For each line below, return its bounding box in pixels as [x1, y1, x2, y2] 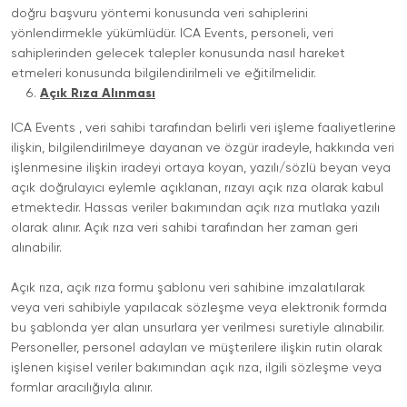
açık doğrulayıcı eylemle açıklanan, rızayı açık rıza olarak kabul [11, 182, 383, 194]
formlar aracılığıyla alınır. [11, 382, 153, 394]
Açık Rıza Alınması [40, 87, 155, 100]
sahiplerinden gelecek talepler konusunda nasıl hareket [11, 47, 345, 60]
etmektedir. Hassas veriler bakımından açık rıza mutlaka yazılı [11, 202, 380, 214]
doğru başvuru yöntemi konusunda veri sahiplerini [11, 7, 308, 20]
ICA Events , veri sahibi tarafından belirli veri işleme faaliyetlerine [11, 122, 396, 134]
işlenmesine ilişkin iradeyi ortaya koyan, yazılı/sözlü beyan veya [11, 162, 391, 174]
